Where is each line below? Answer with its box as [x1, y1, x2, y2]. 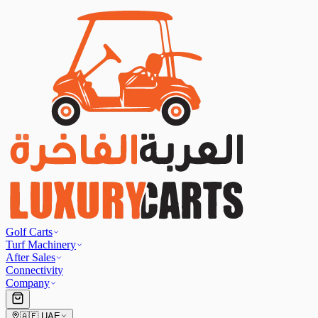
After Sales [6, 251, 55, 263]
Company [6, 277, 50, 289]
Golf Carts [6, 226, 53, 238]
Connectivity [6, 264, 63, 276]
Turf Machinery [6, 238, 76, 251]
